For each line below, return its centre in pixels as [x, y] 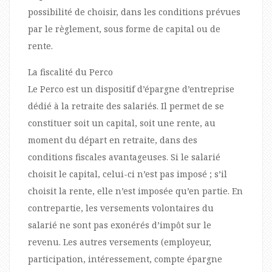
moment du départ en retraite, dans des [113, 140]
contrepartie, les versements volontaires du [121, 208]
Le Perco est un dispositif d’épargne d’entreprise [131, 89]
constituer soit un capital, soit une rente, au [122, 123]
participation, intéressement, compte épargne [125, 259]
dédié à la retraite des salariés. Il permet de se [126, 106]
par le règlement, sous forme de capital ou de [124, 29]
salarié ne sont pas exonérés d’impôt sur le [120, 225]
